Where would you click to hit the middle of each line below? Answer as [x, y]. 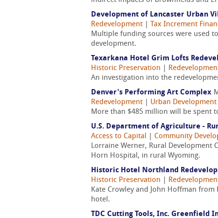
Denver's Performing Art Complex [151, 93]
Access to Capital [119, 136]
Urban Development [183, 102]
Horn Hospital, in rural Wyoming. [146, 156]
